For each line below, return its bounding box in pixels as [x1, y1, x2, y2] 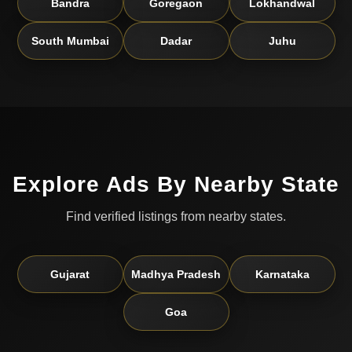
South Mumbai [31, 35, 109, 48]
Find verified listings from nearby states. [66, 210, 286, 224]
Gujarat [50, 268, 90, 281]
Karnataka [255, 268, 310, 281]
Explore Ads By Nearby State [13, 172, 339, 197]
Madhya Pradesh [131, 268, 221, 281]
